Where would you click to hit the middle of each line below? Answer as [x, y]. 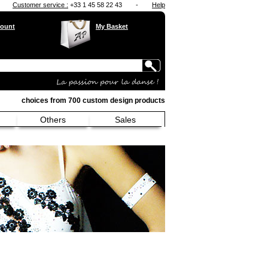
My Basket [112, 26]
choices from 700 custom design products [93, 100]
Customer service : [40, 5]
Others [53, 120]
